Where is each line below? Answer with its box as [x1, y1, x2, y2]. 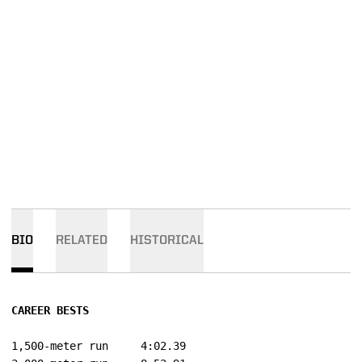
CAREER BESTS [11, 304, 89, 317]
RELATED [56, 234, 107, 247]
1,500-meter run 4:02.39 [11, 339, 108, 352]
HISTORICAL [130, 234, 204, 247]
